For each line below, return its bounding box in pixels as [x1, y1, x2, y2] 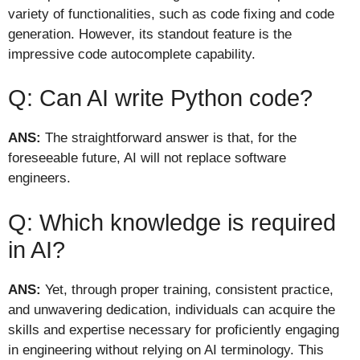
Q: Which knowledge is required [8, 209, 336, 235]
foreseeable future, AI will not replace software [8, 150, 286, 166]
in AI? [8, 236, 65, 263]
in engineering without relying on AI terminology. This [8, 342, 324, 358]
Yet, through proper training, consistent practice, [41, 281, 333, 297]
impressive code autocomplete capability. [8, 46, 256, 62]
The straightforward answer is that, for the [41, 130, 297, 146]
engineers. [8, 170, 71, 186]
